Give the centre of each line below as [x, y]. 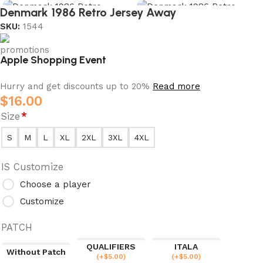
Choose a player [55, 184]
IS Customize [32, 167]
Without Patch [36, 252]
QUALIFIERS [111, 247]
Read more [176, 86]
